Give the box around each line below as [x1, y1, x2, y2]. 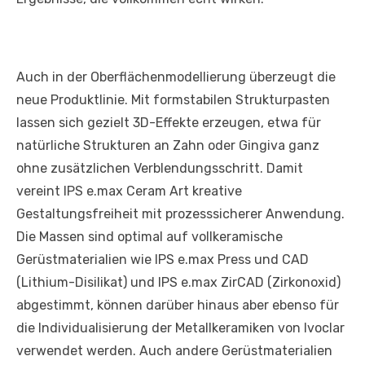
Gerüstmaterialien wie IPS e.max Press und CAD [16, 251, 309, 267]
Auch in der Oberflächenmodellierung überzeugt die [16, 68, 336, 85]
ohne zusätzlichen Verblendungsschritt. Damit [16, 160, 303, 176]
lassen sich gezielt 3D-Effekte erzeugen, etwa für [16, 114, 321, 130]
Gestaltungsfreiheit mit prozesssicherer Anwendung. [16, 205, 345, 222]
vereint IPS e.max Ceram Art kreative [16, 182, 242, 199]
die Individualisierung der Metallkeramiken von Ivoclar [16, 319, 345, 336]
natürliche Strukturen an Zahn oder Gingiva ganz [16, 137, 319, 153]
